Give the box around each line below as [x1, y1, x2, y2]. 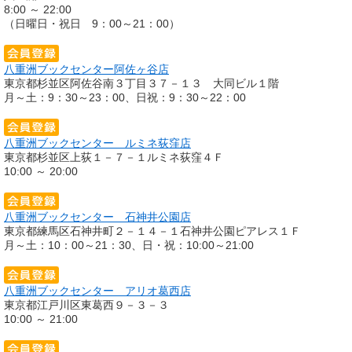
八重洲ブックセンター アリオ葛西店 [4, 284, 191, 297]
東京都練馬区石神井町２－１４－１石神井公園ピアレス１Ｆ [4, 224, 301, 237]
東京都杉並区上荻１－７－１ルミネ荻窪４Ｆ [4, 150, 224, 163]
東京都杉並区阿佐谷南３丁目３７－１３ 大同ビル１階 [4, 76, 279, 90]
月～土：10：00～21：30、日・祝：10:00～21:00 [4, 238, 254, 251]
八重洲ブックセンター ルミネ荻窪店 [4, 136, 191, 149]
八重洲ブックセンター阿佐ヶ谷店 [4, 62, 169, 75]
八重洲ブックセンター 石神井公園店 [4, 210, 191, 223]
